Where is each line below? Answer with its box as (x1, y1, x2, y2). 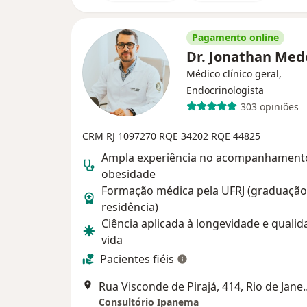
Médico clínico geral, (186, 67, 282, 81)
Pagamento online (192, 31, 279, 45)
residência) (101, 199, 158, 215)
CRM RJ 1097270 (82, 130, 159, 143)
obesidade (101, 167, 156, 182)
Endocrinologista (186, 84, 264, 97)
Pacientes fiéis (100, 251, 174, 267)
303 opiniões (240, 99, 299, 113)
